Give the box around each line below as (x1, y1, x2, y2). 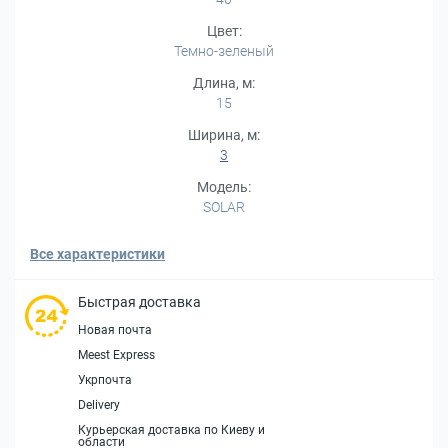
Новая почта (78, 323, 152, 337)
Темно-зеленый (174, 43, 274, 59)
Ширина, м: (188, 127, 260, 143)
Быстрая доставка (78, 294, 201, 310)
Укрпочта (78, 373, 132, 387)
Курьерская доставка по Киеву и (78, 423, 265, 437)
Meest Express (78, 348, 155, 362)
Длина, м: (193, 75, 255, 91)
